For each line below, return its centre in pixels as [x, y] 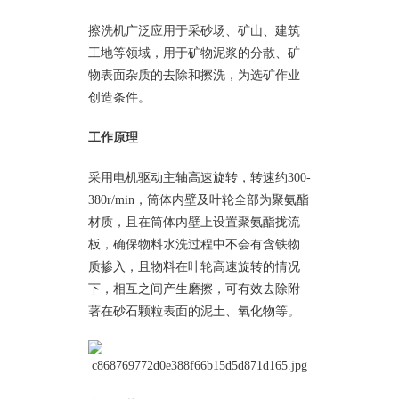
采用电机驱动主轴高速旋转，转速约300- [199, 177]
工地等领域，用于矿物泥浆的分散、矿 [194, 52]
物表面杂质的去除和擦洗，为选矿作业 [194, 74]
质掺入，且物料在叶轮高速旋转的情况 [194, 266]
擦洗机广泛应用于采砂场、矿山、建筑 [194, 30]
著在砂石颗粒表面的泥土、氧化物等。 [194, 310]
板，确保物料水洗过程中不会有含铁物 [194, 244]
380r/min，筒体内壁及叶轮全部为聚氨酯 [199, 199]
